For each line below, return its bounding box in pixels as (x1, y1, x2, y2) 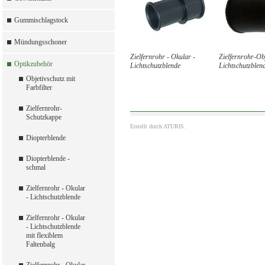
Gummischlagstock (14, 16, 68, 24)
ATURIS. (163, 123, 186, 130)
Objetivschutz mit (26, 75, 75, 83)
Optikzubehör (14, 60, 53, 68)
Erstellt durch (130, 123, 163, 130)
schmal (26, 163, 46, 172)
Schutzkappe (26, 113, 62, 121)
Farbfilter (26, 83, 52, 92)
